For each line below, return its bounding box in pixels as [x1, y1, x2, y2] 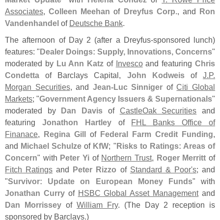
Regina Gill [44, 129, 86, 138]
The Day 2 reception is [127, 200, 215, 209]
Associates [5, 6, 43, 16]
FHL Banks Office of [131, 117, 216, 127]
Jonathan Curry [5, 188, 65, 197]
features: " [5, 47, 40, 56]
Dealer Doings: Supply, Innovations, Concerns [40, 47, 212, 56]
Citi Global [176, 82, 216, 91]
